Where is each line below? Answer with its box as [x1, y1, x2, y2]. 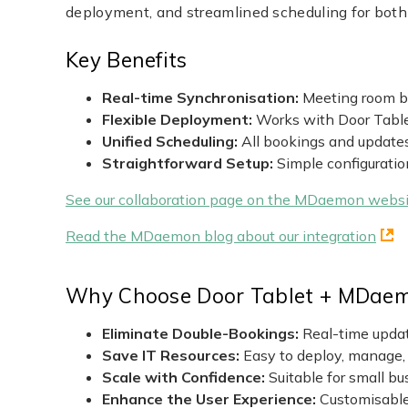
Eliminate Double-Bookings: [102, 324, 302, 343]
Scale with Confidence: [102, 368, 269, 387]
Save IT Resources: [102, 346, 240, 365]
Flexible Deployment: [102, 110, 256, 129]
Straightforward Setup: [102, 154, 277, 173]
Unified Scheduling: [102, 132, 241, 151]
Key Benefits [66, 46, 188, 74]
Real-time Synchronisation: [102, 88, 302, 107]
